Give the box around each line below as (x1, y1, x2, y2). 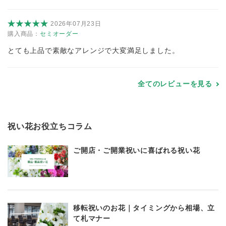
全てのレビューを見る (138, 80, 212, 88)
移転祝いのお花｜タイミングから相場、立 (73, 204, 215, 212)
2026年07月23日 (50, 20, 101, 27)
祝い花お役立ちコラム (8, 122, 92, 131)
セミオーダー (40, 30, 79, 38)
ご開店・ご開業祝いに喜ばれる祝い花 (73, 146, 200, 155)
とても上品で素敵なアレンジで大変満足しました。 (8, 46, 180, 55)
